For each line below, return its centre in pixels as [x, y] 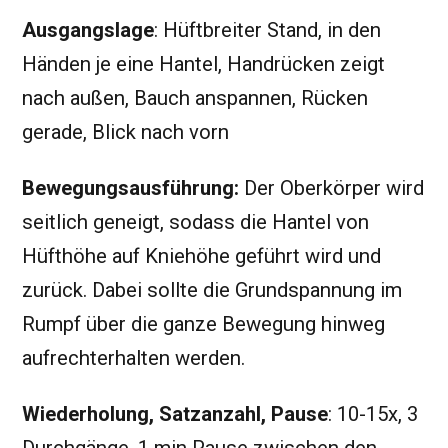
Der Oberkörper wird [331, 188]
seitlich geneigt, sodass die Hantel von [195, 222]
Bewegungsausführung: [130, 188]
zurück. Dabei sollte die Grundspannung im [212, 290]
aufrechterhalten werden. [133, 358]
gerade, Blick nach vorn [125, 131]
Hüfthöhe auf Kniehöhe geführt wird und [201, 256]
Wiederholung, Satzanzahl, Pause [175, 414]
